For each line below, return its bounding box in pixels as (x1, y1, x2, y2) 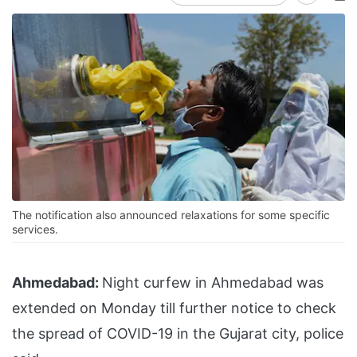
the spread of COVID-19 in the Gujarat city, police (12, 325, 343, 343)
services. (12, 222, 58, 237)
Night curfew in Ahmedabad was (102, 274, 324, 292)
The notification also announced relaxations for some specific (12, 208, 330, 222)
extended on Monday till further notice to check (12, 300, 336, 317)
